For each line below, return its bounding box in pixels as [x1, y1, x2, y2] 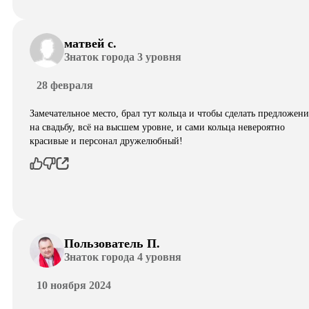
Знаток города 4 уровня [64, 251, 181, 263]
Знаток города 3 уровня [64, 51, 181, 63]
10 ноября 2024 [37, 279, 111, 291]
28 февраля [37, 79, 93, 91]
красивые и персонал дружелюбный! [30, 135, 183, 146]
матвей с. [64, 37, 117, 51]
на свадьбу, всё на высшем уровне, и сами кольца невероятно [30, 121, 285, 132]
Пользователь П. [64, 237, 160, 251]
